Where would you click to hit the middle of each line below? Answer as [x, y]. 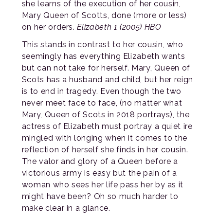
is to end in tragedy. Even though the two [102, 91]
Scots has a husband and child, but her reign [107, 79]
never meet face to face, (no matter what [102, 103]
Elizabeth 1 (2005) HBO [119, 27]
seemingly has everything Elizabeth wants [103, 56]
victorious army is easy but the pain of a [100, 173]
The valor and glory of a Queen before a [100, 161]
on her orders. [49, 27]
